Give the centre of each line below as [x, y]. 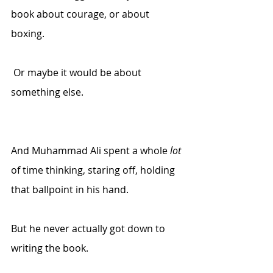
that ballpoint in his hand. [70, 190]
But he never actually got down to [89, 229]
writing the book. [50, 248]
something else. [47, 92]
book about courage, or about [81, 14]
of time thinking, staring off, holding [94, 170]
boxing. [28, 34]
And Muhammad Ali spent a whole [90, 151]
